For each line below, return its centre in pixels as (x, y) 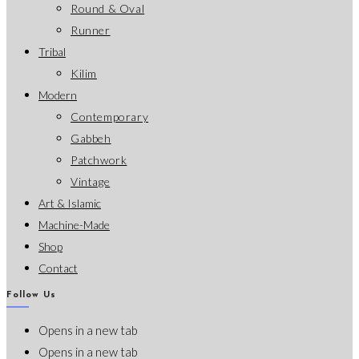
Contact (58, 268)
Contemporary (110, 116)
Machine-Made (74, 224)
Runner (91, 30)
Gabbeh (91, 138)
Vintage (91, 181)
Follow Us (31, 295)
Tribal (52, 51)
